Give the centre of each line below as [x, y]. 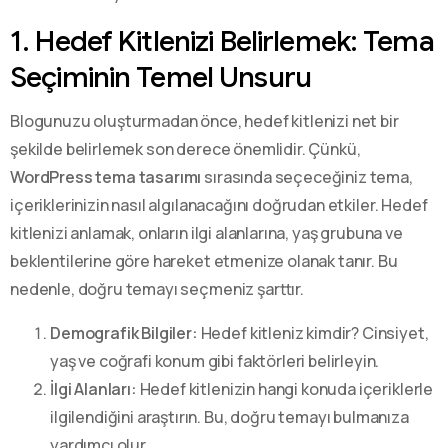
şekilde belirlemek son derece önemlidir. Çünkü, [185, 148]
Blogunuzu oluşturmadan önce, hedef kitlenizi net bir [204, 120]
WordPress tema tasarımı [106, 176]
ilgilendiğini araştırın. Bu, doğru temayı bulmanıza [229, 416]
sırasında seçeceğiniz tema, [307, 176]
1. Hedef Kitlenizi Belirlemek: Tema [222, 40]
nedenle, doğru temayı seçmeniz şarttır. [157, 288]
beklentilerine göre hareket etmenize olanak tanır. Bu [204, 260]
